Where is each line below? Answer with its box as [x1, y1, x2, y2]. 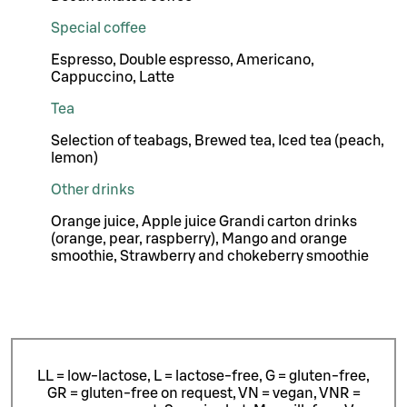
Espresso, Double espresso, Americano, [51, 52, 314, 67]
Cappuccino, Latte [51, 69, 174, 84]
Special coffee [51, 20, 146, 35]
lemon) [51, 150, 98, 165]
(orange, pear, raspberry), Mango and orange [51, 231, 347, 246]
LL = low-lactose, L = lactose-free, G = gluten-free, [37, 369, 370, 384]
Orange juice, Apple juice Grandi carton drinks [51, 213, 357, 229]
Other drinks [51, 182, 134, 197]
